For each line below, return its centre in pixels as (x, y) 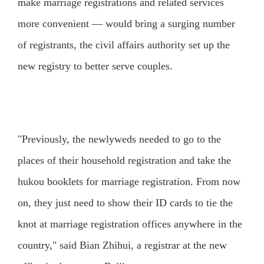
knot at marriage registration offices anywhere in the (130, 224)
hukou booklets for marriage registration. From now (129, 182)
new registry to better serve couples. (95, 66)
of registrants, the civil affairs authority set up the (123, 45)
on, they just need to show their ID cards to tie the (125, 203)
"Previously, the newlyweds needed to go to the (119, 139)
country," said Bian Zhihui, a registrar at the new (122, 245)
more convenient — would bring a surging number (126, 24)
